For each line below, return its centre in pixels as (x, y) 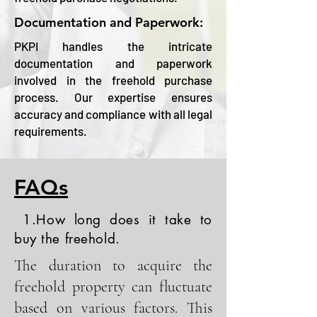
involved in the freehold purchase (113, 80)
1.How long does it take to (113, 220)
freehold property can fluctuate (113, 287)
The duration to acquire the (113, 265)
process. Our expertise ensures (113, 97)
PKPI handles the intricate (113, 46)
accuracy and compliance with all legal (113, 114)
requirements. (52, 131)
